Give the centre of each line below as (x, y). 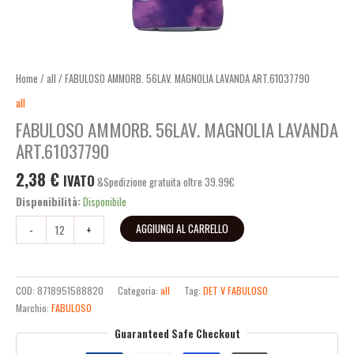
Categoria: (139, 291)
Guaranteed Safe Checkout (177, 333)
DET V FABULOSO (235, 291)
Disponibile (105, 202)
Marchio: (34, 308)
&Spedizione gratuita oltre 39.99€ (166, 182)
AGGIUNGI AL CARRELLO (182, 228)
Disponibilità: (48, 202)
